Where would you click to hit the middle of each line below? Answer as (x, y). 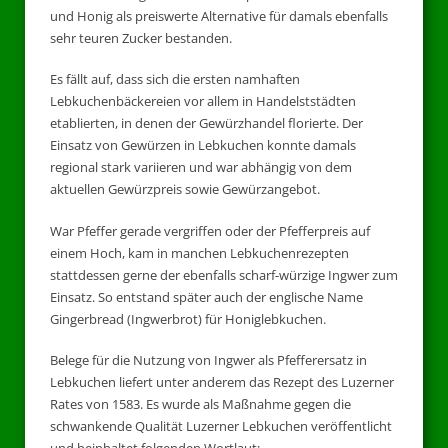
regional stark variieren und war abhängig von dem (201, 167)
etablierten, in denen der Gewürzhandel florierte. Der (206, 123)
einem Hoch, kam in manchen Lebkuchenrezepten (199, 252)
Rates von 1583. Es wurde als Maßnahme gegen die (200, 404)
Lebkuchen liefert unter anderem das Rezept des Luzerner (222, 382)
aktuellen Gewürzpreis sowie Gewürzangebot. (185, 189)
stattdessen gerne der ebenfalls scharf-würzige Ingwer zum (224, 274)
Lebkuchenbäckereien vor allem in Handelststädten (203, 101)
